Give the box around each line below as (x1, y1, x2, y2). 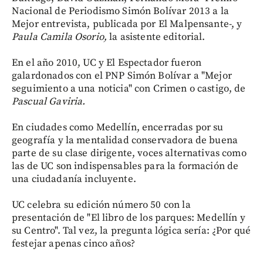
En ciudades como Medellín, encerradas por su (12, 120, 224, 134)
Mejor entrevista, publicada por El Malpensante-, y (12, 17, 242, 31)
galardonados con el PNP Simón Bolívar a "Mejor (12, 69, 232, 82)
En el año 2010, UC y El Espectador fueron (12, 56, 202, 69)
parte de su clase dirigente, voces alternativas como (12, 146, 247, 160)
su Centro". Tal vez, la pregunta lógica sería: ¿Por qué (12, 224, 251, 237)
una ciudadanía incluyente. (12, 172, 136, 186)
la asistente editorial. (107, 30, 205, 43)
